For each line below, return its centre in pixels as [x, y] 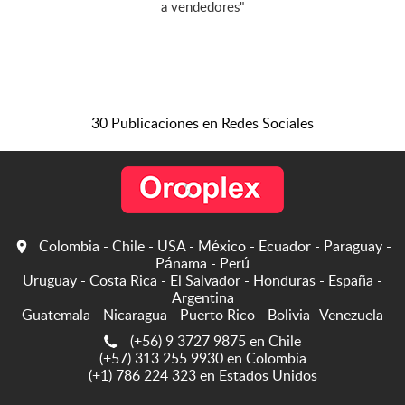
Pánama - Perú [202, 264]
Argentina [202, 298]
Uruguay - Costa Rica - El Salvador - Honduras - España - [202, 281]
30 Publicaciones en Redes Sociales [202, 124]
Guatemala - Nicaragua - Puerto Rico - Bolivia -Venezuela [202, 316]
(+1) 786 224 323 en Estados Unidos [202, 376]
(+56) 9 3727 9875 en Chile [216, 342]
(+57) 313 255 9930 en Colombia [202, 359]
